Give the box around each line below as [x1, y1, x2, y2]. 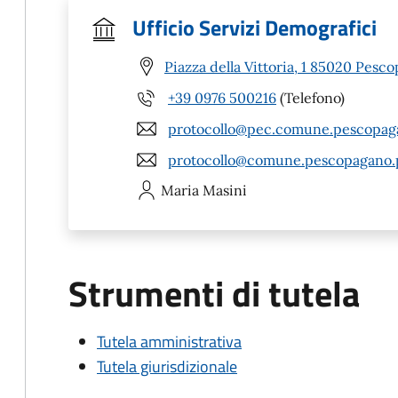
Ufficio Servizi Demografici [132, 12, 377, 44]
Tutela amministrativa [97, 330, 242, 354]
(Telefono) [276, 88, 345, 107]
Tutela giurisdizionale [97, 354, 237, 378]
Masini [203, 181, 247, 199]
